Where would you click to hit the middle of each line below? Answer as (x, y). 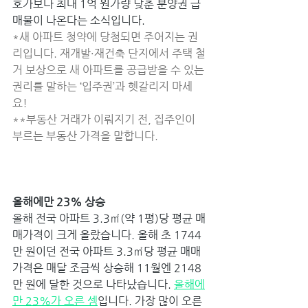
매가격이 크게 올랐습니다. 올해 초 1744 (107, 234)
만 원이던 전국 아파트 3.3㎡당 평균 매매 (107, 251)
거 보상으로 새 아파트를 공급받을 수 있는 (110, 69)
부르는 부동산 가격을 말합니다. (87, 135)
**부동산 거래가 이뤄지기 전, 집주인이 (105, 119)
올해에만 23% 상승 (60, 201)
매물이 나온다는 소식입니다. (80, 20)
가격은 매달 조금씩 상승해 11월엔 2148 (107, 267)
